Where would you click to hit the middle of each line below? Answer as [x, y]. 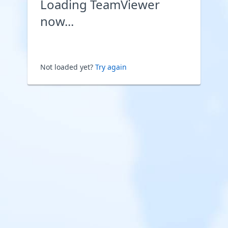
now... [57, 21]
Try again [111, 67]
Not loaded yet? [68, 67]
